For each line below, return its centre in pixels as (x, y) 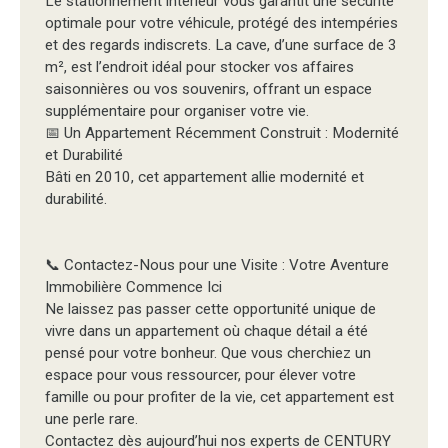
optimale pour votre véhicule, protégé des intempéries (221, 23)
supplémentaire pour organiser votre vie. (177, 111)
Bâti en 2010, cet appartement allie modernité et (204, 177)
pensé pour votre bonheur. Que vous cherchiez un (208, 353)
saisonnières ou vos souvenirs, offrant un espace (208, 89)
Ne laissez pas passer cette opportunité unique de (210, 309)
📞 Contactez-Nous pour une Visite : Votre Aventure (217, 265)
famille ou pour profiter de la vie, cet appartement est (219, 397)
